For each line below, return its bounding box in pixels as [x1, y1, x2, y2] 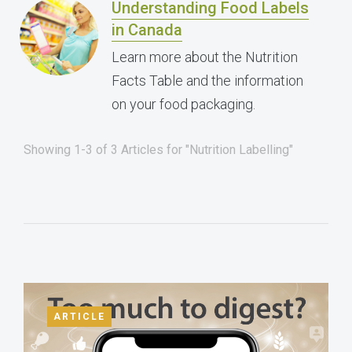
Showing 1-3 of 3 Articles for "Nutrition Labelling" [24, 142, 293, 157]
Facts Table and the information [112, 72, 303, 89]
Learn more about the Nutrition [112, 49, 298, 65]
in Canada [112, 20, 182, 39]
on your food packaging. [112, 96, 255, 112]
